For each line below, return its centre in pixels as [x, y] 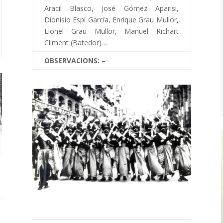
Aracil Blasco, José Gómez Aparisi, [111, 8]
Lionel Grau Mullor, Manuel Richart [111, 31]
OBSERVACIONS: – [75, 61]
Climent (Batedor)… [75, 43]
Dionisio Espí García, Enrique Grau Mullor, [111, 20]
